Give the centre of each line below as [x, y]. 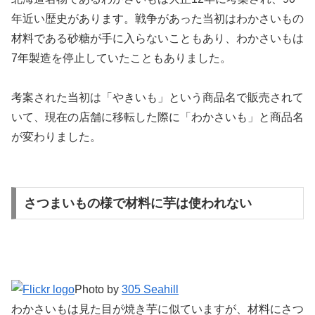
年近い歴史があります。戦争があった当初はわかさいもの [157, 18]
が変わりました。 [56, 137]
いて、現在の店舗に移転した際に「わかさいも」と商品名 [157, 117]
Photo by [98, 289]
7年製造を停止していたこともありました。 [121, 58]
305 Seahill [150, 289]
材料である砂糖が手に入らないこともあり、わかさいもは [157, 38]
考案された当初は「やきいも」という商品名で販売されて [157, 98]
